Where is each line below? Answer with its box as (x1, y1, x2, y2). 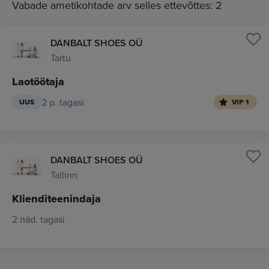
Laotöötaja (12, 73, 64, 89)
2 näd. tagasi (12, 212, 65, 226)
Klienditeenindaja (12, 190, 101, 207)
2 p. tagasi (41, 95, 84, 109)
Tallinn (50, 168, 77, 181)
